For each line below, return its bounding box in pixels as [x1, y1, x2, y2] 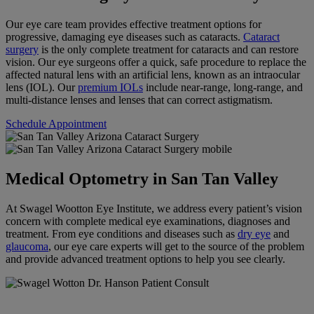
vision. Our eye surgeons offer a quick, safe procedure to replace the [6, 56, 306, 69]
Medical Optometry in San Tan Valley [6, 169, 278, 188]
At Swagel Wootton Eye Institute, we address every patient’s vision [6, 202, 302, 214]
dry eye [238, 227, 271, 240]
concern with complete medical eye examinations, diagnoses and [6, 214, 290, 227]
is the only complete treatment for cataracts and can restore [39, 43, 299, 56]
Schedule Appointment [6, 118, 107, 130]
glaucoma [6, 240, 48, 252]
